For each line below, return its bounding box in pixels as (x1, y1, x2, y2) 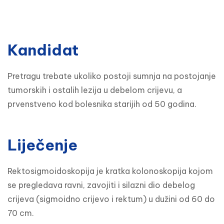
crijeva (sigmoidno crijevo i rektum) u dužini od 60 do (7, 194, 215, 204)
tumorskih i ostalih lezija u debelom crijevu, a (7, 85, 182, 95)
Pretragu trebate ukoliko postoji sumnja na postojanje (7, 71, 216, 81)
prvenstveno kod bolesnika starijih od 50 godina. (7, 99, 196, 109)
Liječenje (7, 135, 77, 155)
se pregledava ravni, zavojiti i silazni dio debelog (7, 180, 195, 190)
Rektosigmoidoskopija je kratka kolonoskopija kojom (7, 166, 213, 176)
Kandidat (7, 40, 78, 60)
